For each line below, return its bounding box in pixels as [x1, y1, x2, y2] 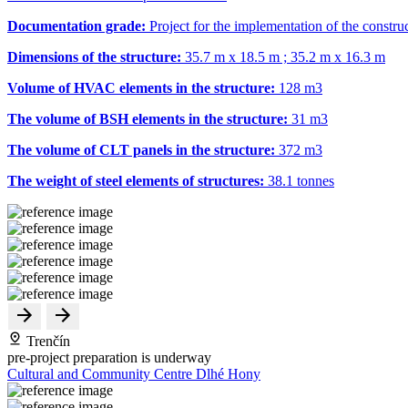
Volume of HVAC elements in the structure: [7, 79, 279, 96]
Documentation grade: [7, 17, 149, 34]
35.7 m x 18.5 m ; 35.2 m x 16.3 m [185, 48, 385, 65]
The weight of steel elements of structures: [7, 172, 268, 189]
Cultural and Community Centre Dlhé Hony [7, 365, 260, 382]
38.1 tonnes [268, 172, 334, 189]
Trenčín [23, 332, 70, 349]
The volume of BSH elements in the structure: [7, 110, 291, 127]
